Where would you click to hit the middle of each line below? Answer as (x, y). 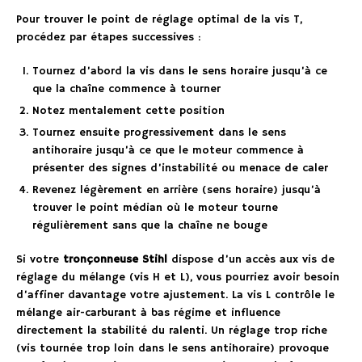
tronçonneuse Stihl (115, 259)
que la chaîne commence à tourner (126, 88)
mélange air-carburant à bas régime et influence (148, 312)
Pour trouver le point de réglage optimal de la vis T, (159, 19)
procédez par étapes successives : (108, 37)
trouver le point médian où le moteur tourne (155, 207)
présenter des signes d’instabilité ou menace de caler (180, 168)
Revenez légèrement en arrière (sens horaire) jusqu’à (177, 189)
